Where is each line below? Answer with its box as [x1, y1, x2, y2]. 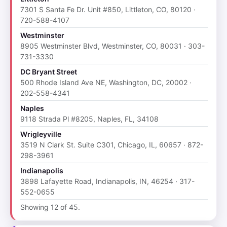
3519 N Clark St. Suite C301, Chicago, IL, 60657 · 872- [20, 140, 203, 149]
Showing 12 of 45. [20, 203, 80, 212]
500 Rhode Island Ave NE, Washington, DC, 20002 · [20, 78, 192, 87]
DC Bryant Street [20, 67, 77, 77]
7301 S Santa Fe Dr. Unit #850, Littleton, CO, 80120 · [20, 5, 196, 14]
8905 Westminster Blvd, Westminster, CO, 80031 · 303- [20, 42, 205, 51]
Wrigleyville [20, 130, 61, 139]
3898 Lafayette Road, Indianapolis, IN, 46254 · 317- [20, 177, 195, 186]
